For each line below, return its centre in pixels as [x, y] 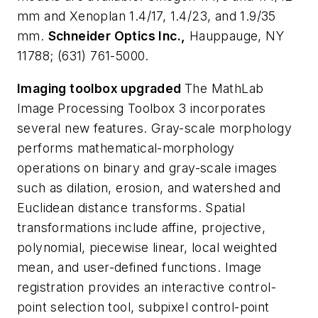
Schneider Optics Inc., [117, 36]
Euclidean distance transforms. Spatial [131, 207]
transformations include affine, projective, [142, 227]
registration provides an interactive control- [147, 287]
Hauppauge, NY [235, 36]
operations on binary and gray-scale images [147, 168]
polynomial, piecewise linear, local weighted [147, 247]
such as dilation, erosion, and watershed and [149, 187]
